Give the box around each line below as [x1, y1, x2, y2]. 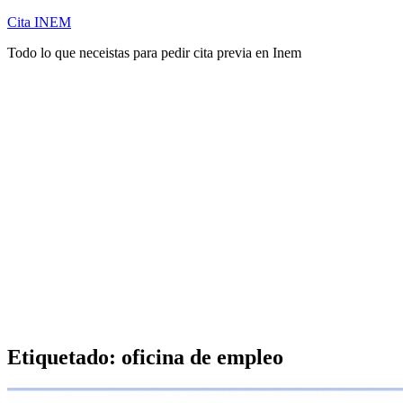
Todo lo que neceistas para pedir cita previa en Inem [7, 45, 301, 60]
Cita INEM [7, 14, 71, 30]
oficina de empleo [121, 345, 283, 369]
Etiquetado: [7, 345, 121, 369]
